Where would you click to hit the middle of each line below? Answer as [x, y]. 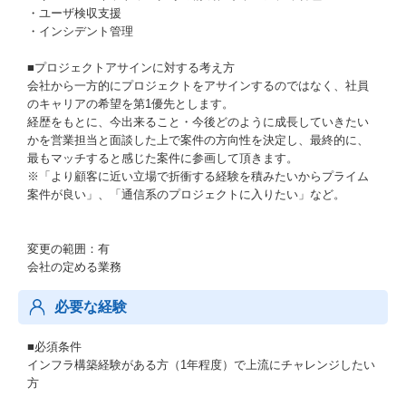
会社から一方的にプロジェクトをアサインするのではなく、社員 [198, 86]
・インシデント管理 [80, 31]
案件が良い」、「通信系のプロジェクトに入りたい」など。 [186, 194]
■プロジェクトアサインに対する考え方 [131, 68]
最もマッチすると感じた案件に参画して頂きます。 [163, 158]
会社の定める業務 [74, 267]
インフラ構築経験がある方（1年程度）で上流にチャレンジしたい [201, 365]
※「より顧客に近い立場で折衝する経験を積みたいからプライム [198, 176]
